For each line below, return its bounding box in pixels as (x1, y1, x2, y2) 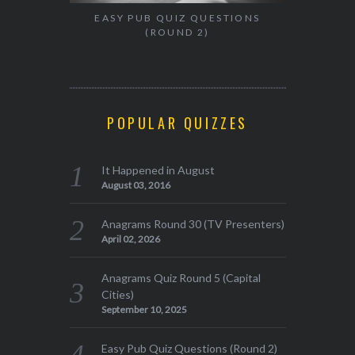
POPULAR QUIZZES (107, 113, 248, 134)
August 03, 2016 (101, 179, 171, 192)
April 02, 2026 (101, 233, 161, 246)
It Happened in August (101, 163, 216, 177)
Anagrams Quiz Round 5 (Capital (101, 271, 261, 285)
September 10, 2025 (101, 303, 188, 316)
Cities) (101, 288, 135, 302)
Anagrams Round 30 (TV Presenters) (101, 217, 285, 231)
